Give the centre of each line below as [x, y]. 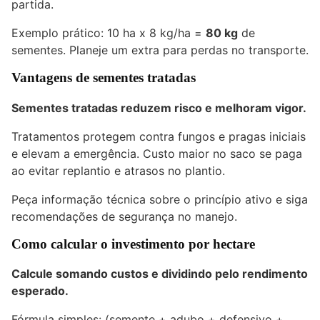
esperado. [40, 291]
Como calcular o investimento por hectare [133, 244]
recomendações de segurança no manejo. [124, 216]
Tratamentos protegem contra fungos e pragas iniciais [159, 136]
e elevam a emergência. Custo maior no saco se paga [157, 153]
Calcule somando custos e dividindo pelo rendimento [160, 274]
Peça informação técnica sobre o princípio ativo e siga [160, 199]
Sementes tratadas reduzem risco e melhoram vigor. [159, 107]
